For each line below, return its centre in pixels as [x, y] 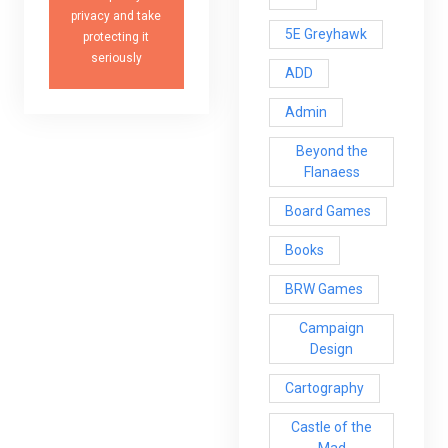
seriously [116, 57]
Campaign [332, 328]
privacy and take [116, 15]
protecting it [116, 36]
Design [332, 349]
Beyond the [331, 151]
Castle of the [332, 427]
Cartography [324, 388]
